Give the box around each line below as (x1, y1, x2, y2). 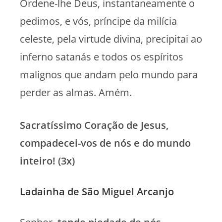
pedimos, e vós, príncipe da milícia (20, 14, 177, 28)
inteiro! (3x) (20, 154, 75, 167)
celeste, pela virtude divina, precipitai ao (20, 32, 202, 46)
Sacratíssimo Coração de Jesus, (20, 118, 168, 132)
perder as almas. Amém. (20, 85, 132, 99)
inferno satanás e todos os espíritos (20, 50, 183, 63)
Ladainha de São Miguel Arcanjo (20, 184, 174, 198)
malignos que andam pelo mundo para (20, 67, 198, 81)
